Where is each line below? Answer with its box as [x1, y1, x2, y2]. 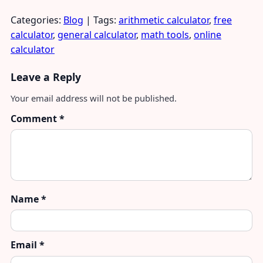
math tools [141, 28, 189, 41]
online [194, 28, 221, 41]
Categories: [11, 13, 63, 26]
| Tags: [86, 13, 119, 26]
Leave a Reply [11, 69, 81, 84]
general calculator [58, 28, 136, 41]
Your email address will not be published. [11, 92, 177, 104]
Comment [11, 112, 59, 125]
